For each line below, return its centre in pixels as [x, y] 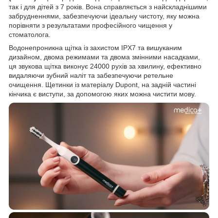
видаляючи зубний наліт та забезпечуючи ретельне [91, 75]
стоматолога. [30, 34]
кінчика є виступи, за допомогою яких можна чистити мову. [102, 94]
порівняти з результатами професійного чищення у [91, 25]
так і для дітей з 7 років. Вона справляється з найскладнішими [108, 7]
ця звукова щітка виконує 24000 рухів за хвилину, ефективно [105, 66]
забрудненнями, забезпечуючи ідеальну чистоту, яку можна [104, 16]
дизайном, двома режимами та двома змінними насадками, [104, 57]
